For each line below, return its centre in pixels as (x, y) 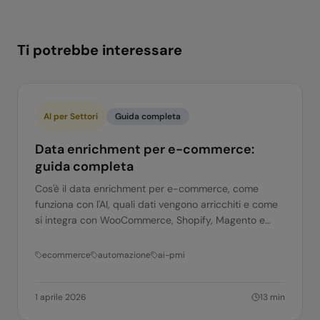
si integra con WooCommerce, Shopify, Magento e (150, 220)
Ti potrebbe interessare (100, 50)
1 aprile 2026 (61, 297)
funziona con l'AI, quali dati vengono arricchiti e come (156, 204)
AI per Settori (71, 116)
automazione (124, 255)
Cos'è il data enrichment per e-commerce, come (147, 189)
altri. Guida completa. (84, 236)
